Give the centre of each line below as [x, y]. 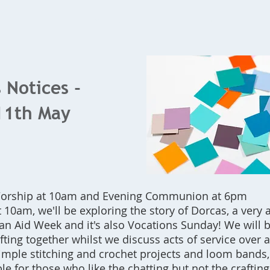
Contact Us [231, 21]
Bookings [170, 21]
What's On [111, 21]
